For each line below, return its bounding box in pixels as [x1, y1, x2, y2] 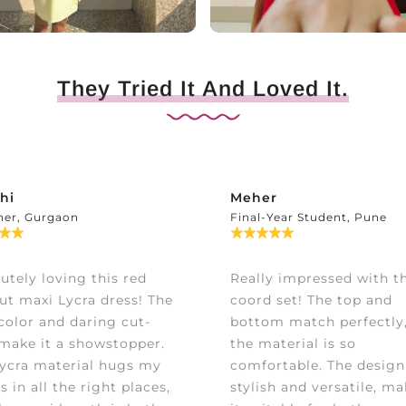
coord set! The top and [230, 292, 392, 309]
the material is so [230, 335, 356, 353]
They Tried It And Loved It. [57, 76, 349, 101]
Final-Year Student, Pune [230, 210, 387, 225]
